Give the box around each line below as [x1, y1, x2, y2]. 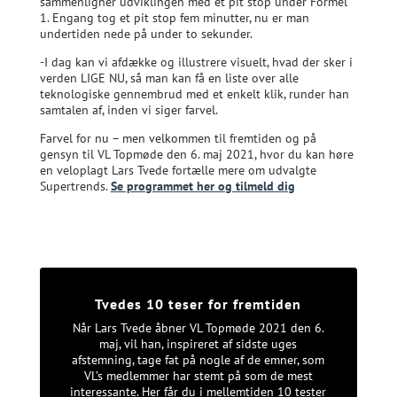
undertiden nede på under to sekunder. [39, 25, 253, 42]
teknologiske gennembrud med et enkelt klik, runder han [39, 85, 349, 102]
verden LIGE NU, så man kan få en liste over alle [39, 69, 299, 86]
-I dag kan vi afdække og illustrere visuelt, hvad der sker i [39, 53, 353, 70]
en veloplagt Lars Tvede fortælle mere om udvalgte [39, 161, 316, 178]
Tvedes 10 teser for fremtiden [95, 294, 302, 313]
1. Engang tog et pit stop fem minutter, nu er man [39, 9, 309, 26]
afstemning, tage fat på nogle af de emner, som [72, 351, 325, 368]
